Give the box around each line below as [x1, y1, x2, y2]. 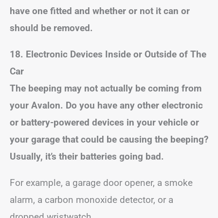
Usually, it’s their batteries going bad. [10, 151, 164, 162]
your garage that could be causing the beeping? [10, 134, 208, 145]
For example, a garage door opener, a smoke [10, 177, 193, 188]
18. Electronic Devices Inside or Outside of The [10, 49, 206, 60]
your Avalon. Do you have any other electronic [10, 100, 203, 111]
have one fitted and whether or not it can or [10, 5, 190, 17]
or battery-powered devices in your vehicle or [10, 117, 199, 128]
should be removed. [10, 22, 93, 34]
